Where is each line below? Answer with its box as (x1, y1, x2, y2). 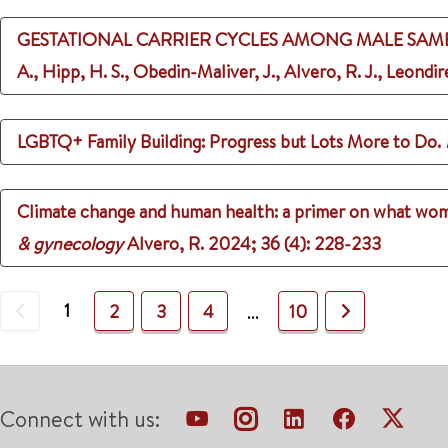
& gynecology (17, 231, 123, 256)
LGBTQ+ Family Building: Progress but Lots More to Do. (17, 129, 441, 154)
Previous (23, 298, 90, 323)
